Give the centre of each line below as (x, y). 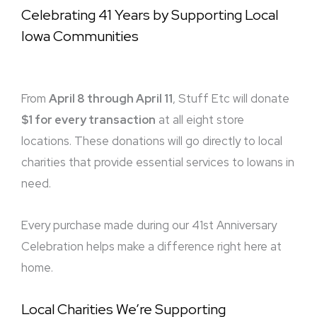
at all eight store (200, 120)
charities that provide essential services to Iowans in (158, 162)
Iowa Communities (80, 36)
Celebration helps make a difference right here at (151, 247)
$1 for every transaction (88, 120)
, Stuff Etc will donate (231, 99)
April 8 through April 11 (111, 99)
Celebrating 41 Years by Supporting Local (150, 15)
